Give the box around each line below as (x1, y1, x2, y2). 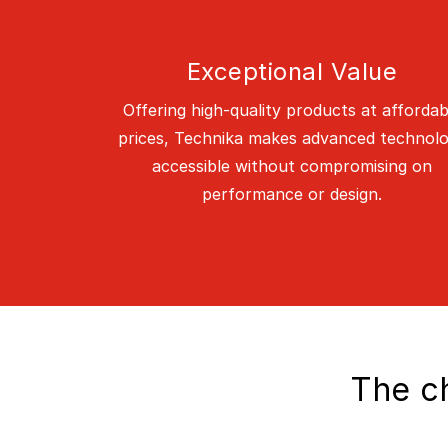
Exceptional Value (186, 56, 398, 86)
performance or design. (202, 183, 382, 204)
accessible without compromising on (152, 155, 432, 176)
